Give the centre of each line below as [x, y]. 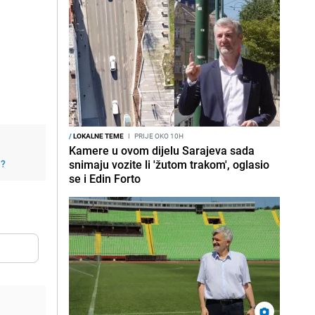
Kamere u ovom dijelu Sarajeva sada [162, 150]
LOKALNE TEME [98, 136]
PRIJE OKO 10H [158, 136]
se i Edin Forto [105, 179]
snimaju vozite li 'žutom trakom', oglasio [169, 165]
